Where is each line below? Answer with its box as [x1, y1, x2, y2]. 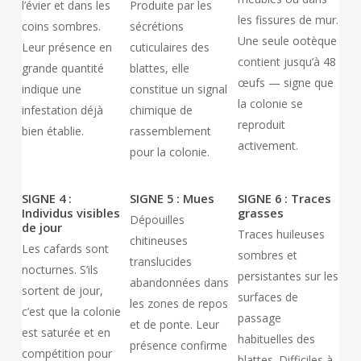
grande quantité [22, 60, 105, 76]
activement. [237, 138, 298, 153]
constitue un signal [130, 81, 227, 97]
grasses [237, 205, 284, 221]
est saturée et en [22, 325, 111, 340]
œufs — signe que [237, 75, 334, 90]
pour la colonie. [130, 144, 210, 160]
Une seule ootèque [237, 33, 337, 48]
